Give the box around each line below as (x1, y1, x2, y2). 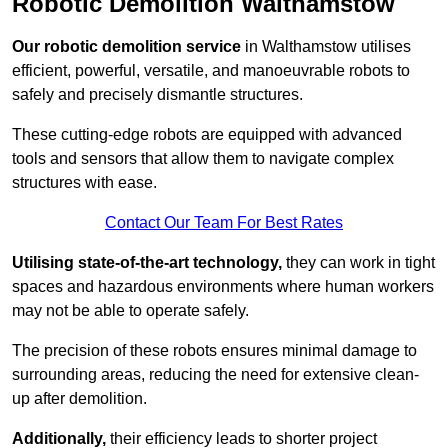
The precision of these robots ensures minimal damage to (12, 342, 417, 360)
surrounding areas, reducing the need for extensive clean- (12, 366, 419, 384)
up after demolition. (12, 390, 147, 408)
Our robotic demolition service (12, 38, 241, 56)
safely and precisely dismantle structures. (12, 86, 303, 104)
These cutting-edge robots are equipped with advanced (12, 126, 402, 144)
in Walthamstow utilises (241, 38, 411, 56)
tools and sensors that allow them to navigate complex (12, 150, 394, 168)
